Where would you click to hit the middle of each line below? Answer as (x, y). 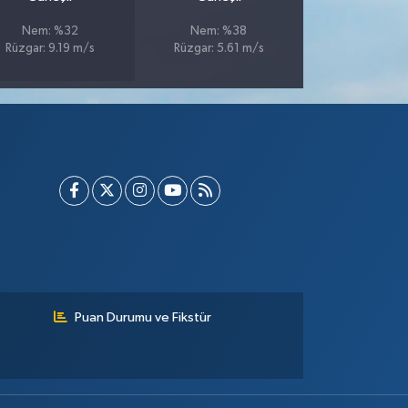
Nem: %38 (219, 32)
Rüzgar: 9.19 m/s (50, 49)
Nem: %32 (50, 32)
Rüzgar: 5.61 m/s (219, 49)
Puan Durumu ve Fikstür (143, 318)
